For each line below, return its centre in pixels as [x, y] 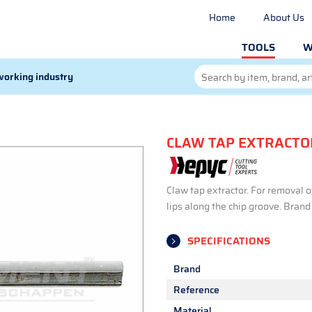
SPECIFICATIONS [229, 241]
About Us [284, 17]
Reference [196, 290]
